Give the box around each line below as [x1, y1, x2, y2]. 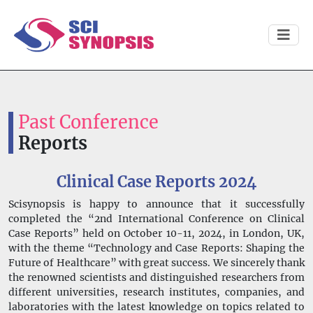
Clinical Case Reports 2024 [57, 173, 256, 191]
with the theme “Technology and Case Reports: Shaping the [8, 242, 305, 254]
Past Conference [18, 111, 159, 133]
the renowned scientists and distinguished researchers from [8, 271, 305, 284]
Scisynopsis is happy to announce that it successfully [8, 198, 305, 210]
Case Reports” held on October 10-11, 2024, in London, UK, [8, 227, 305, 240]
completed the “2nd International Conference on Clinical [8, 212, 305, 225]
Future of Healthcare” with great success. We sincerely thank [8, 256, 305, 269]
